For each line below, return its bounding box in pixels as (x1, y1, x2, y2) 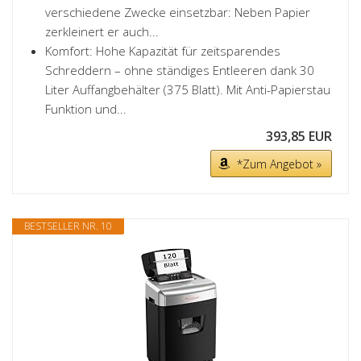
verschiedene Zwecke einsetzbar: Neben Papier (45, 4, 310, 20)
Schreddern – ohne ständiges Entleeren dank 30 (45, 62, 314, 78)
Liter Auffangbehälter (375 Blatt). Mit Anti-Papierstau (45, 81, 330, 98)
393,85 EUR (266, 127, 332, 145)
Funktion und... (45, 101, 127, 117)
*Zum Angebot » (237, 156, 322, 172)
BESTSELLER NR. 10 (24, 219, 112, 233)
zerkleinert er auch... (45, 23, 159, 39)
